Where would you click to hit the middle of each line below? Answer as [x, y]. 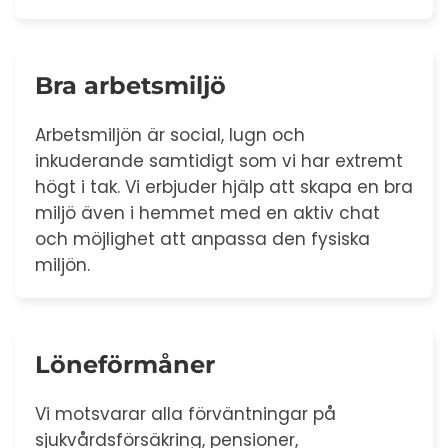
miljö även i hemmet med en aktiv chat [207, 212]
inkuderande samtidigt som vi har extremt [219, 160]
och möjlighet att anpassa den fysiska [202, 238]
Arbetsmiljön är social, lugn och [170, 134]
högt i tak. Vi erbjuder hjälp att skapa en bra [224, 186]
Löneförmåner [125, 364]
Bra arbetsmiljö [130, 85]
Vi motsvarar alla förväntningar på [185, 413]
